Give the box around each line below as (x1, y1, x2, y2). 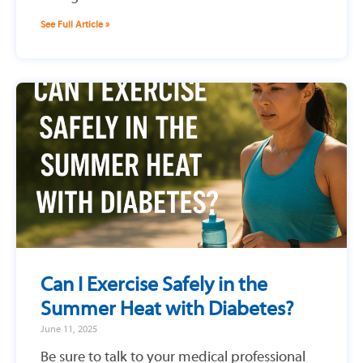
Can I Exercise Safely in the (41, 273, 267, 297)
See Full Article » (41, 19, 109, 31)
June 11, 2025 (41, 323, 97, 335)
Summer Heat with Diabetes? (41, 297, 294, 321)
